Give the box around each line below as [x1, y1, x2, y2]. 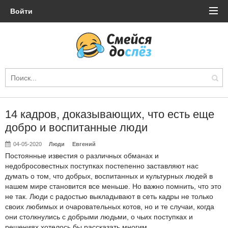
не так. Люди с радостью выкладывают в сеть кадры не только [5, 192, 213, 201]
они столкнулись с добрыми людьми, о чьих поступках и [5, 213, 193, 221]
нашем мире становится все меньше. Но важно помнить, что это [5, 182, 221, 190]
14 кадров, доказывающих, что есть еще [5, 108, 214, 121]
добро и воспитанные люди [5, 121, 148, 134]
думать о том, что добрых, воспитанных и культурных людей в [5, 172, 213, 180]
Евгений [72, 141, 96, 147]
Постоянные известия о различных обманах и [5, 152, 159, 160]
